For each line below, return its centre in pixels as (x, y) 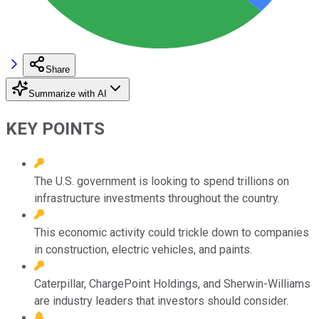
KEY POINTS (55, 129)
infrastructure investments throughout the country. (157, 198)
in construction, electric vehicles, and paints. (143, 249)
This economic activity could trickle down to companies (172, 232)
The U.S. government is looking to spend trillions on (162, 181)
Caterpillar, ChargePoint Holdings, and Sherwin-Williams (172, 283)
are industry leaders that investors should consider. (161, 300)
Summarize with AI (68, 93)
